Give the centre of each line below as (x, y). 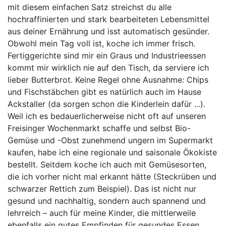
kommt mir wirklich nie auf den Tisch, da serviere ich (108, 68)
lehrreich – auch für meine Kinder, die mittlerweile (102, 213)
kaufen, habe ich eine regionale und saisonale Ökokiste (112, 152)
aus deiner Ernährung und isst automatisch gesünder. (108, 31)
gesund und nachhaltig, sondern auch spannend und (107, 201)
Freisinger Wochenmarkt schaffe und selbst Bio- (99, 128)
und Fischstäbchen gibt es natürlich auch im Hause (104, 92)
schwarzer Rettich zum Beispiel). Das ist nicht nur (102, 189)
